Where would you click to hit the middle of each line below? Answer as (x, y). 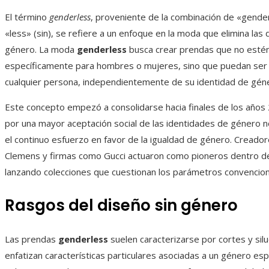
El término (27, 17)
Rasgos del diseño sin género (121, 206)
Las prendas (32, 239)
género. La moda (41, 50)
